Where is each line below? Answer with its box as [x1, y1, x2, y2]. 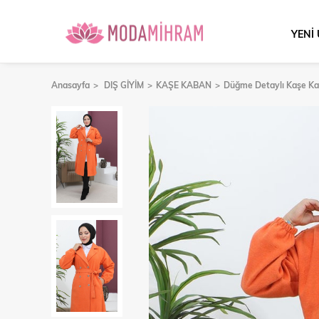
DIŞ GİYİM [104, 79, 144, 90]
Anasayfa [51, 79, 90, 90]
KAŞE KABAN [156, 79, 211, 90]
